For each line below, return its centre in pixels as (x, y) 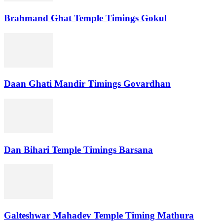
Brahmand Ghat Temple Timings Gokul (85, 18)
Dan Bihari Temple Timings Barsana (78, 149)
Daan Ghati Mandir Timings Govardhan (87, 84)
